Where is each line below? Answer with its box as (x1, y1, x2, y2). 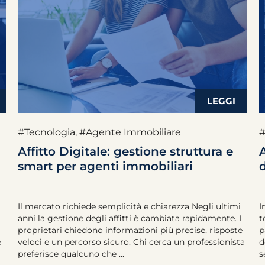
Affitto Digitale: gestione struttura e (18, 144, 233, 159)
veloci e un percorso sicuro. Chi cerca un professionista (18, 237, 245, 247)
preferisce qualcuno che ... (18, 248, 124, 259)
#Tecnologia (18, 127, 75, 138)
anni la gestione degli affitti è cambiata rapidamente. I (18, 213, 241, 224)
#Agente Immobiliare (79, 127, 181, 138)
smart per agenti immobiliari (18, 159, 193, 173)
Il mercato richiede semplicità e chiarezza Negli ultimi (18, 201, 241, 212)
